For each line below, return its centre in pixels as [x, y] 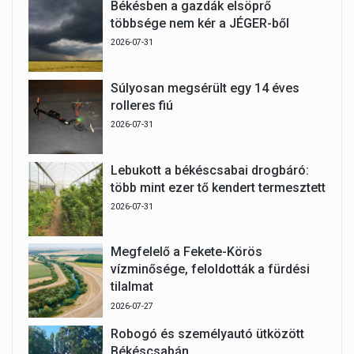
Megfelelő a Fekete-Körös [186, 252]
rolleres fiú [141, 105]
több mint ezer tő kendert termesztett [218, 187]
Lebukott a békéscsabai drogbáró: [209, 170]
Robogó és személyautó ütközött [207, 334]
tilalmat [132, 287]
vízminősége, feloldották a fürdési [210, 269]
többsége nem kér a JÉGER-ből [200, 24]
